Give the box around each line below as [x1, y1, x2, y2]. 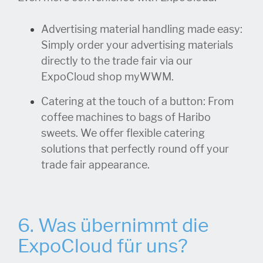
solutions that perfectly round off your [41, 143, 229, 156]
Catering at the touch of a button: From [41, 95, 234, 109]
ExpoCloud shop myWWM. [41, 70, 174, 84]
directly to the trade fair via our [41, 55, 193, 68]
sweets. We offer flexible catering [41, 127, 205, 140]
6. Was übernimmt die [18, 214, 209, 238]
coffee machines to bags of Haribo [41, 111, 211, 124]
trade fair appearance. [41, 159, 150, 172]
